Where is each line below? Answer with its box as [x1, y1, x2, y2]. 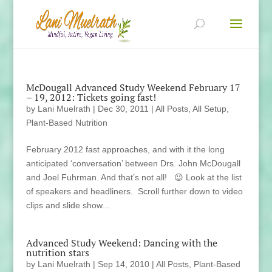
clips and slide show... [25, 200, 109, 210]
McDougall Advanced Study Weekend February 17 [25, 81, 240, 94]
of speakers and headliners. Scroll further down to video [25, 186, 243, 196]
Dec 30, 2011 [97, 104, 149, 114]
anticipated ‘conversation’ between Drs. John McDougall [25, 158, 240, 168]
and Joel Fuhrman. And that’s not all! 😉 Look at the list [25, 172, 242, 182]
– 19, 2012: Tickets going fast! [25, 90, 156, 104]
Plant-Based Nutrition [25, 118, 107, 127]
